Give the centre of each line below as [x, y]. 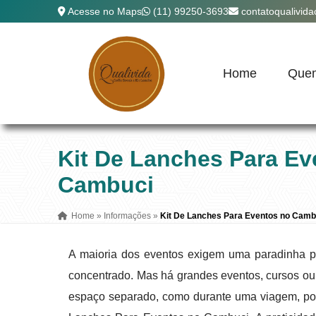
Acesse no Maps [105, 11]
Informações [128, 216]
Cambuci [106, 185]
